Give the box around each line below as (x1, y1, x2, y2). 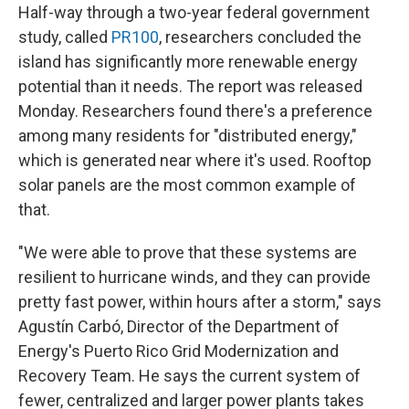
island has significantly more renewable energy (18, 52, 358, 71)
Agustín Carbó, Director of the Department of (18, 317, 340, 336)
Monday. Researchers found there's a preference (18, 101, 372, 121)
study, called (18, 27, 111, 47)
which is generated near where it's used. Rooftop (18, 151, 372, 170)
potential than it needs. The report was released (18, 77, 362, 96)
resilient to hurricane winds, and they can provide (18, 267, 371, 287)
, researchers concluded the (159, 27, 362, 47)
